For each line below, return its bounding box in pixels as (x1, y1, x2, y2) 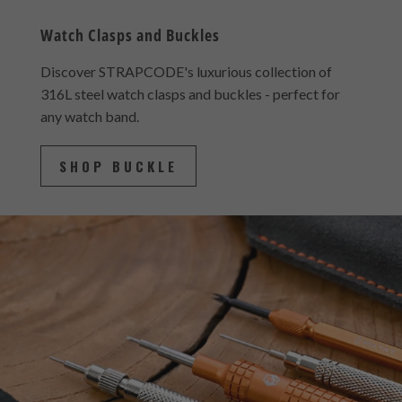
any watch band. (39, 121, 139, 139)
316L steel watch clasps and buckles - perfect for (39, 99, 340, 117)
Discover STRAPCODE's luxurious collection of (39, 76, 332, 94)
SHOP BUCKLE (58, 170, 178, 190)
